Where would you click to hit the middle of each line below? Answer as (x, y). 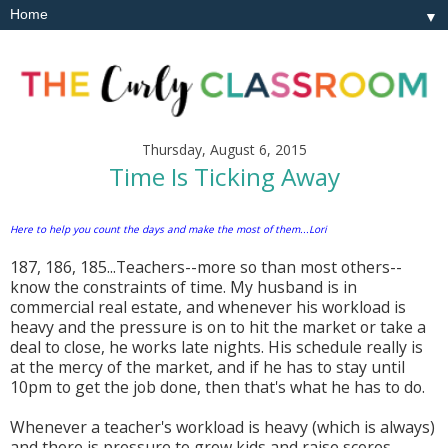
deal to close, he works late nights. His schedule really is (216, 347)
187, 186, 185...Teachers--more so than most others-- (206, 267)
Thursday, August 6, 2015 (224, 149)
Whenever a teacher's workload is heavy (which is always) (222, 427)
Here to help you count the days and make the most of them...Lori (168, 229)
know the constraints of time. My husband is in (183, 287)
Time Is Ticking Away (224, 177)
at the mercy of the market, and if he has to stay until (207, 367)
